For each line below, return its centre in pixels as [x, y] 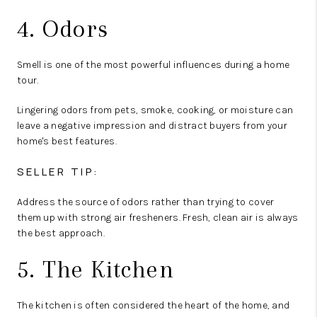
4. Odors [63, 29]
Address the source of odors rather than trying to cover [146, 202]
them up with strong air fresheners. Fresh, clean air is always [158, 218]
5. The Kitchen [96, 269]
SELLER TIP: [58, 172]
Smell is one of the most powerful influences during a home [154, 65]
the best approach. [61, 233]
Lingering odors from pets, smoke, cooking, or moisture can [155, 110]
